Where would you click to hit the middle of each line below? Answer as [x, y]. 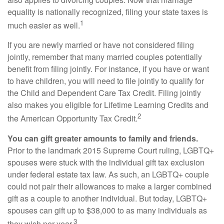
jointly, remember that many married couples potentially [105, 57]
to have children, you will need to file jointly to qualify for [106, 81]
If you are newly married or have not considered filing [101, 45]
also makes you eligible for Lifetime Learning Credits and [108, 105]
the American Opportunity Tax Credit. [72, 118]
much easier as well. [44, 25]
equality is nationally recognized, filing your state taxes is [108, 12]
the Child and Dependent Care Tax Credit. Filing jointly [104, 93]
